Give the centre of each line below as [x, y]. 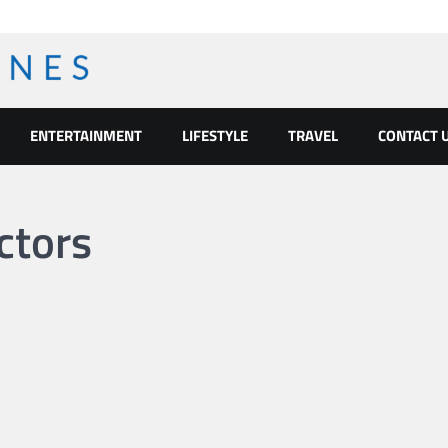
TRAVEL [313, 135]
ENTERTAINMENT [86, 135]
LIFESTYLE [215, 135]
